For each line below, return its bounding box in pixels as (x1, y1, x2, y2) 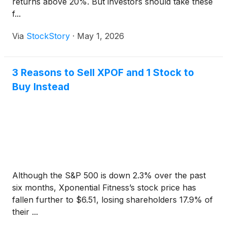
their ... (12, 207, 38, 217)
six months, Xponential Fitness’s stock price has (12, 182, 196, 193)
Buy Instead (12, 81, 69, 93)
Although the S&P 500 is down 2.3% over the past (12, 170, 206, 180)
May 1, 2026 (77, 31, 124, 41)
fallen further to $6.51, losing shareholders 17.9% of (12, 195, 213, 205)
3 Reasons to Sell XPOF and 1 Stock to (12, 66, 194, 79)
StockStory (26, 31, 70, 41)
